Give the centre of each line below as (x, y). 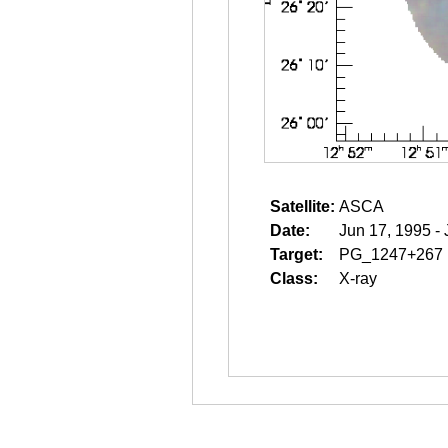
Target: (296, 254)
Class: (294, 278)
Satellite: (302, 206)
